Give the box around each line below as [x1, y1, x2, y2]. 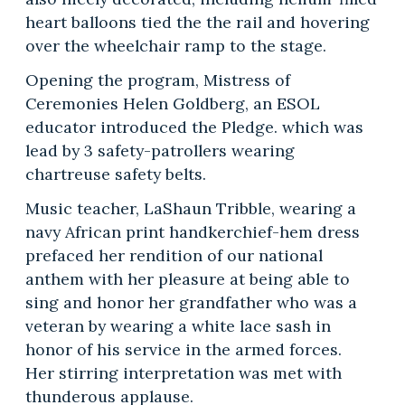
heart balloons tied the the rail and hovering [24, 11, 370, 33]
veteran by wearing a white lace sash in [24, 315, 331, 336]
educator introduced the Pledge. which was [24, 116, 363, 137]
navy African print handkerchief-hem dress [24, 221, 360, 242]
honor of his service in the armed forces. [24, 338, 351, 360]
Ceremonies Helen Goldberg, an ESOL [24, 92, 320, 114]
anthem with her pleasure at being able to [24, 268, 350, 289]
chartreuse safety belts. [24, 163, 206, 184]
